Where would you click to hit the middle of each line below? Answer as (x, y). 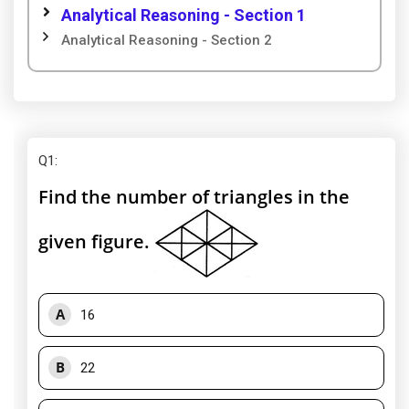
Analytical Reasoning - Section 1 (184, 15)
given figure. (96, 242)
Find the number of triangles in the (194, 197)
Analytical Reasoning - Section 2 (167, 40)
